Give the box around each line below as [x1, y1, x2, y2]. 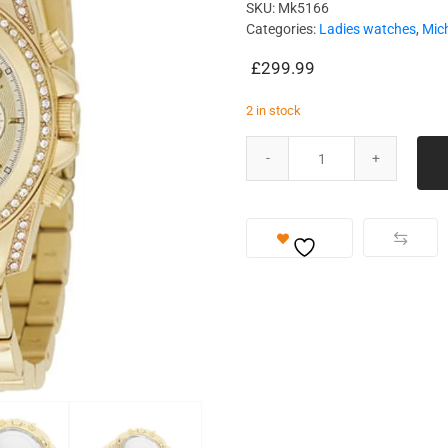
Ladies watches [319, 21, 417, 37]
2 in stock [246, 103, 302, 118]
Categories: [246, 21, 320, 37]
